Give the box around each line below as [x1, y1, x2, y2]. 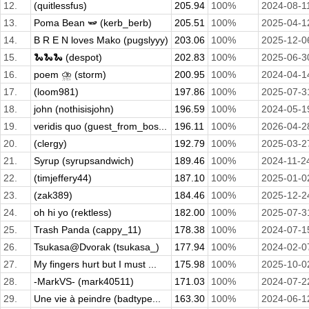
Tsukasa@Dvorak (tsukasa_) [34, 241, 159, 253]
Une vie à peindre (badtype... [34, 293, 161, 305]
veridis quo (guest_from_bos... [34, 121, 167, 132]
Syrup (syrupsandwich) [34, 155, 134, 167]
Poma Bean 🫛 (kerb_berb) [34, 17, 152, 29]
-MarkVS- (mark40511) [34, 276, 134, 288]
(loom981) [34, 86, 79, 98]
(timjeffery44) [34, 172, 92, 184]
